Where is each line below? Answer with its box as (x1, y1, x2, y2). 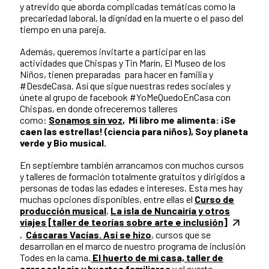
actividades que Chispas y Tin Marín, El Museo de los (20, 56, 226, 68)
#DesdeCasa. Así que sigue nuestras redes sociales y (20, 79, 231, 91)
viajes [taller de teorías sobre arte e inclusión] (20, 216, 228, 228)
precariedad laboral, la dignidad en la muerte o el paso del (20, 11, 243, 23)
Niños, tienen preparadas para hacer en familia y (20, 68, 213, 80)
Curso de (195, 193, 234, 205)
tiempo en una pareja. (20, 23, 106, 35)
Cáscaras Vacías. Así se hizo (26, 229, 151, 241)
